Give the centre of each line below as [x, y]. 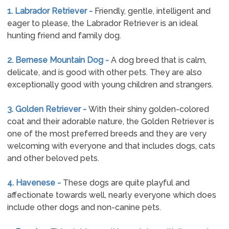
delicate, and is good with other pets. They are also [104, 72]
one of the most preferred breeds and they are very [107, 134]
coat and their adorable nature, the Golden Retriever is [110, 121]
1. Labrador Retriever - [51, 11]
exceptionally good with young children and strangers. [110, 85]
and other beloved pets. [53, 158]
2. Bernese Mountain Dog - [59, 60]
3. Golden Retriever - [48, 109]
